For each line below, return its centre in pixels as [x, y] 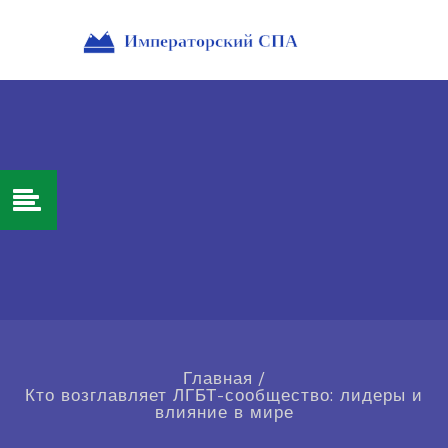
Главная [217, 378]
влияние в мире [224, 412]
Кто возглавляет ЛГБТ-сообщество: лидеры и [224, 395]
